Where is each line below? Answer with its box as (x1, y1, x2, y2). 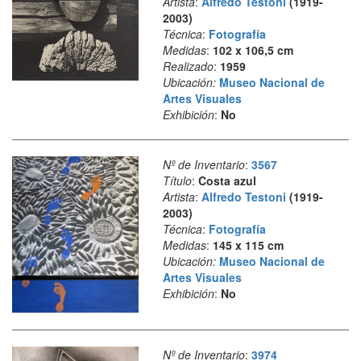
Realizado (162, 57, 214, 74)
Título (162, 172, 192, 189)
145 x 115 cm (212, 236, 284, 253)
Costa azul (197, 172, 256, 189)
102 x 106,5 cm (212, 41, 293, 58)
